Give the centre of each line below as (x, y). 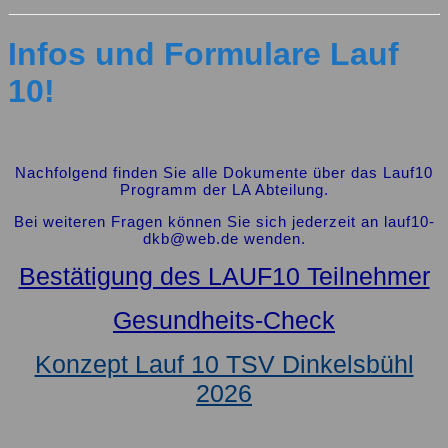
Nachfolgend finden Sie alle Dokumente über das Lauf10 (224, 172)
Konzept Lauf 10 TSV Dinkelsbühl (224, 363)
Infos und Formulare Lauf (203, 54)
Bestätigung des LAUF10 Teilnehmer (224, 275)
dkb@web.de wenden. (224, 238)
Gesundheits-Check (224, 319)
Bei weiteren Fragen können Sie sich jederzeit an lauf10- (224, 221)
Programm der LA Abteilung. (224, 189)
